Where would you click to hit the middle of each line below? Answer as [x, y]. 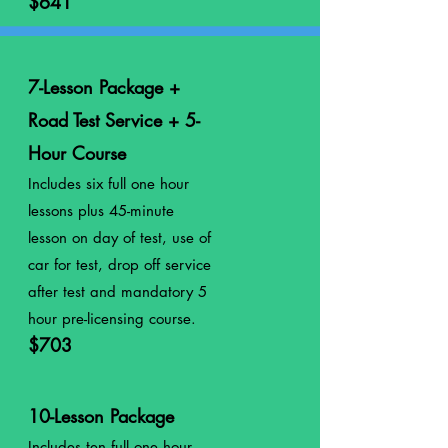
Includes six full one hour [108, 183]
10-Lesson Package [101, 416]
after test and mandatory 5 [117, 291]
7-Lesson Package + [104, 87]
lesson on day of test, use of [119, 237]
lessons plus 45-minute [101, 210]
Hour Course [77, 153]
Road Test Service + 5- [114, 120]
